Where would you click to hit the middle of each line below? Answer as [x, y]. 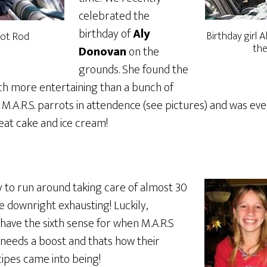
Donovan [103, 52]
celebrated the [114, 16]
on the [143, 52]
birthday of [106, 34]
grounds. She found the [133, 70]
